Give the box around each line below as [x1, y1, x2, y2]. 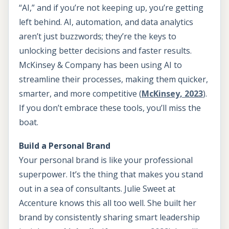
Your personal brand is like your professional [19, 154, 193, 166]
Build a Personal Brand [19, 140, 110, 151]
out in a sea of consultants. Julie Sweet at [19, 182, 175, 194]
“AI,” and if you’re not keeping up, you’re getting [19, 2, 203, 13]
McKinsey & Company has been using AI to [19, 59, 182, 71]
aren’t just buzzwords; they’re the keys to [19, 30, 176, 42]
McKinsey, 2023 [142, 87, 203, 99]
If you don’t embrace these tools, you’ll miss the [19, 102, 201, 113]
